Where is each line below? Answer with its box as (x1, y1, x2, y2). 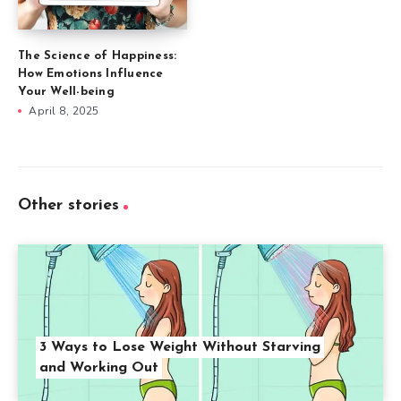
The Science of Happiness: (18, 50, 177, 63)
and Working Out (39, 361, 158, 376)
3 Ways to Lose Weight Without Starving (39, 340, 320, 355)
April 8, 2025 (29, 104, 99, 119)
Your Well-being (18, 86, 115, 98)
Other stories (18, 197, 119, 215)
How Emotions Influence (18, 68, 164, 81)
